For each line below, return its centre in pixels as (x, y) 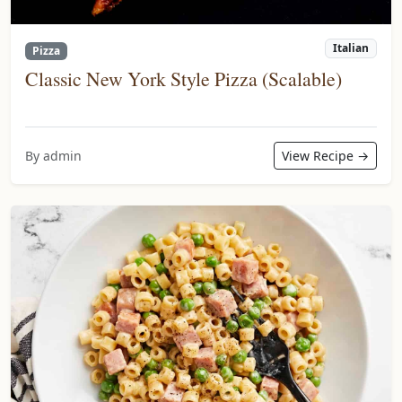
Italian (351, 48)
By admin (53, 156)
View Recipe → (325, 156)
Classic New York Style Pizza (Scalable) (184, 79)
